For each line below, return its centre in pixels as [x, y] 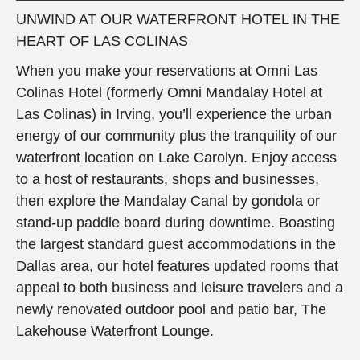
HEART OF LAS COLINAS [102, 41]
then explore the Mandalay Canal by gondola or [168, 200]
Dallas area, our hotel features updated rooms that [177, 266]
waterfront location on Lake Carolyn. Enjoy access [176, 157]
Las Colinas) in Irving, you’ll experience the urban [174, 114]
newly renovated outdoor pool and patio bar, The [171, 309]
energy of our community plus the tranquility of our [176, 135]
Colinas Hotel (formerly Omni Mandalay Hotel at [169, 92]
